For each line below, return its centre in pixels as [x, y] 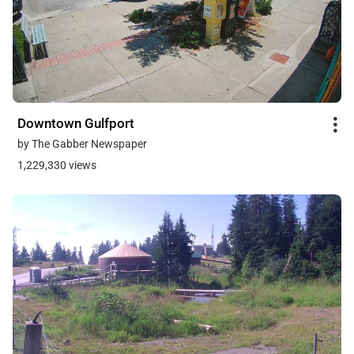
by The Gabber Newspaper [82, 143]
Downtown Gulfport [76, 123]
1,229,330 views [57, 165]
